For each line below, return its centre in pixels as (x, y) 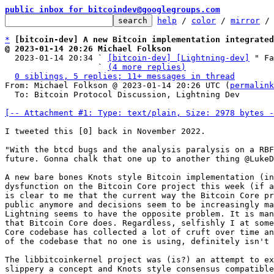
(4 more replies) (147, 67)
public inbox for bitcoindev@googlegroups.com (113, 9)
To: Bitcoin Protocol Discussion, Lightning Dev (10, 94)
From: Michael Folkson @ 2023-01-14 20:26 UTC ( (117, 85)
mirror (245, 20)
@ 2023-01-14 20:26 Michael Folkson (88, 49)
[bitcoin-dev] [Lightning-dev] (179, 58)
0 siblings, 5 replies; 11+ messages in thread (125, 76)
